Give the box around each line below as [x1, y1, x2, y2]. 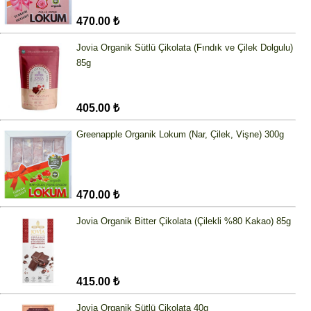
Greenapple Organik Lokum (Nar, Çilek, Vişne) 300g [76, 129, 284, 140]
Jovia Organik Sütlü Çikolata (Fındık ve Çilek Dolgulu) [76, 42, 293, 53]
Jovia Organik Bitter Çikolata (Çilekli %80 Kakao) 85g [76, 216, 291, 227]
